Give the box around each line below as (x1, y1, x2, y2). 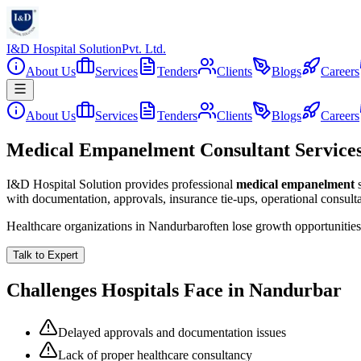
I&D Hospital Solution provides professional (6, 176, 233, 191)
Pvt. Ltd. (122, 42, 166, 56)
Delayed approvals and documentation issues (58, 325, 286, 339)
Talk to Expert (13, 248, 78, 261)
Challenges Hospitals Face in (6, 279, 249, 301)
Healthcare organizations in (6, 218, 148, 233)
